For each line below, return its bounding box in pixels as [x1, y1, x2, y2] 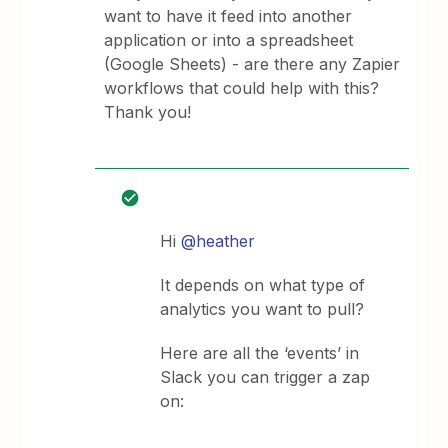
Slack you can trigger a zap [160, 367, 371, 387]
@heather [181, 231, 256, 251]
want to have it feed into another [104, 6, 353, 26]
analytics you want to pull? [160, 299, 365, 319]
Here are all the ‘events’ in [160, 343, 360, 363]
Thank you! [104, 102, 197, 122]
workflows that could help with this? [104, 78, 380, 98]
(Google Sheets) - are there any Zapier [104, 54, 401, 74]
